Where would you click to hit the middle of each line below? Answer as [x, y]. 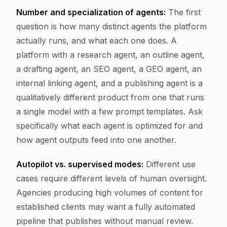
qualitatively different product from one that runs [110, 97]
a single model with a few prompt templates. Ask [109, 111]
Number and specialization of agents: [91, 12]
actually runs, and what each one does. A [97, 41]
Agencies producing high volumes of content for [110, 193]
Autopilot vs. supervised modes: [80, 164]
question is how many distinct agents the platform [111, 26]
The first [183, 12]
